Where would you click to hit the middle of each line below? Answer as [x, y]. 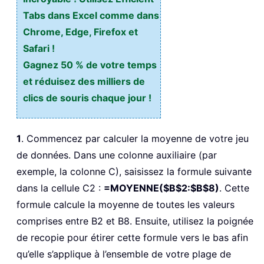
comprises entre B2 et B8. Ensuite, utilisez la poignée [135, 221]
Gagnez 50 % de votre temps [90, 65]
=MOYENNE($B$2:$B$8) [161, 188]
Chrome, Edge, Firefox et [80, 32]
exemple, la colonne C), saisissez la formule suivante [134, 171]
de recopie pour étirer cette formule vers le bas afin [132, 237]
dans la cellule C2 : [60, 188]
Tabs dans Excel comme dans [91, 15]
